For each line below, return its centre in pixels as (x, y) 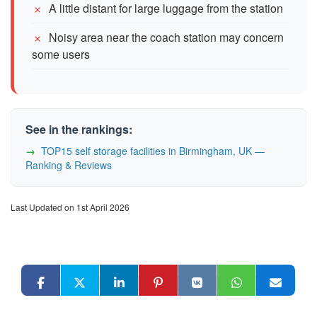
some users (61, 54)
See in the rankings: (79, 129)
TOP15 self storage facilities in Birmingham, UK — (153, 150)
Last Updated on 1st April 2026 (70, 207)
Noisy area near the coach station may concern (166, 37)
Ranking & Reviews (69, 165)
